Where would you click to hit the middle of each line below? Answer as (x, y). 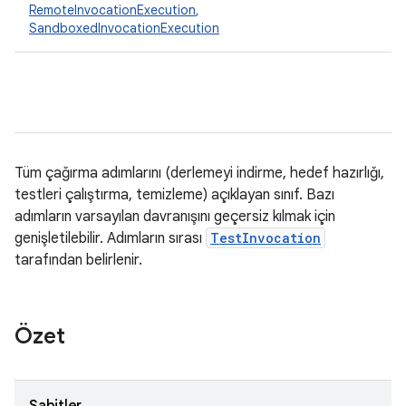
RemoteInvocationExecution (112, 10)
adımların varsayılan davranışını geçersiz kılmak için (175, 217)
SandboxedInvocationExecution (124, 28)
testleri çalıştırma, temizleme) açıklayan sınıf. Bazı (174, 195)
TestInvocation (266, 238)
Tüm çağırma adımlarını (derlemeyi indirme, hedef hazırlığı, (199, 173)
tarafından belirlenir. (78, 260)
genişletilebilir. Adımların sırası (110, 238)
